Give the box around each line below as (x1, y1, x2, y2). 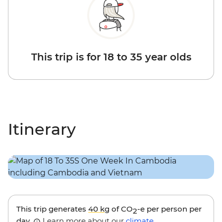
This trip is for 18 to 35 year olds (31, 51, 191, 63)
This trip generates (16, 204, 88, 214)
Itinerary (8, 119, 76, 139)
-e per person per (137, 204, 202, 214)
